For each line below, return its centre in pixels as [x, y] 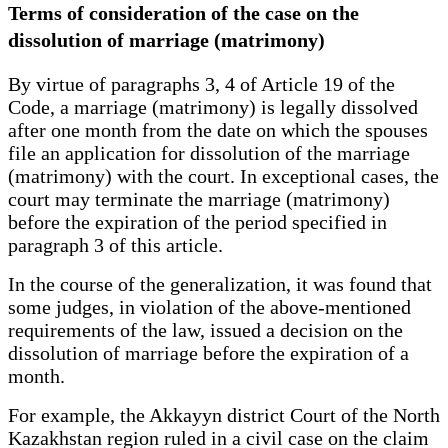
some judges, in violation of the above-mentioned [209, 306]
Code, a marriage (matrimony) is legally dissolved [213, 106]
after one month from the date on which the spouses [218, 129]
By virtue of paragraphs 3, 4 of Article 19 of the [201, 83]
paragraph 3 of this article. [115, 244]
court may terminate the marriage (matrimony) [199, 198]
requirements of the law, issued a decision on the [205, 329]
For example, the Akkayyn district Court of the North [224, 414]
